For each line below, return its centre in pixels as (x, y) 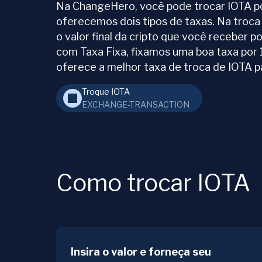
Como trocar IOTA (153, 183)
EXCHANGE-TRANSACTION (136, 105)
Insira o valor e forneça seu (141, 252)
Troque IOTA (106, 92)
